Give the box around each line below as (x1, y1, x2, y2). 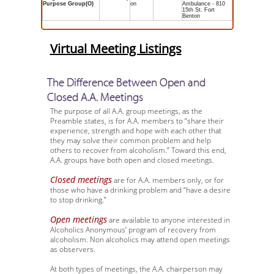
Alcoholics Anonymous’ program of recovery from (50, 224, 216, 235)
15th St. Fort (182, 7, 215, 13)
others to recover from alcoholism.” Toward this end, (50, 145, 226, 155)
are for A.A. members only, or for (111, 175, 224, 185)
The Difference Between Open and (46, 75, 206, 89)
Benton (182, 13, 200, 19)
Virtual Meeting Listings (50, 40, 182, 57)
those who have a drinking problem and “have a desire (50, 185, 231, 195)
